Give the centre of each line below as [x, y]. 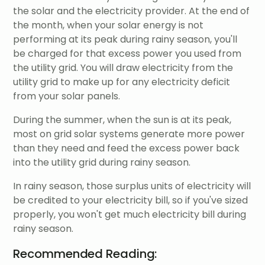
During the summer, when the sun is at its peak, [122, 120]
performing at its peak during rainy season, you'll [125, 40]
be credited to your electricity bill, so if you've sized [131, 201]
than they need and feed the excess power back [127, 148]
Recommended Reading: [85, 254]
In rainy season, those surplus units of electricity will [132, 186]
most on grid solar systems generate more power [129, 134]
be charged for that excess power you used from [127, 54]
